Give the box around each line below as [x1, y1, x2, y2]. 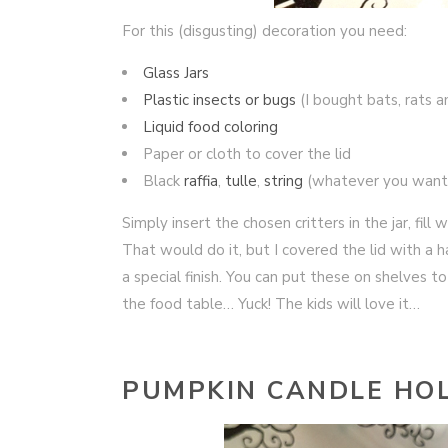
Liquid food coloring [143, 117, 278, 137]
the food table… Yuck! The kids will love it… [122, 294, 420, 314]
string [264, 171, 303, 191]
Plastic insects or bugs [143, 90, 296, 110]
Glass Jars [143, 63, 209, 83]
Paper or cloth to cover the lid [143, 144, 351, 164]
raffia [180, 171, 218, 191]
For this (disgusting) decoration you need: [122, 21, 407, 41]
